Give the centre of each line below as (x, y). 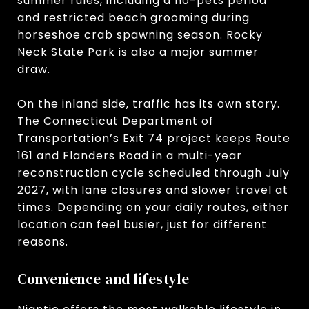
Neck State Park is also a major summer (138, 52)
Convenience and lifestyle (103, 279)
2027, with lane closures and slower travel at (153, 190)
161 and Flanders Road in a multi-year (130, 155)
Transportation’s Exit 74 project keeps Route (154, 138)
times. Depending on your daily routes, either (153, 207)
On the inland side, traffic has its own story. (149, 103)
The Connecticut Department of (116, 121)
